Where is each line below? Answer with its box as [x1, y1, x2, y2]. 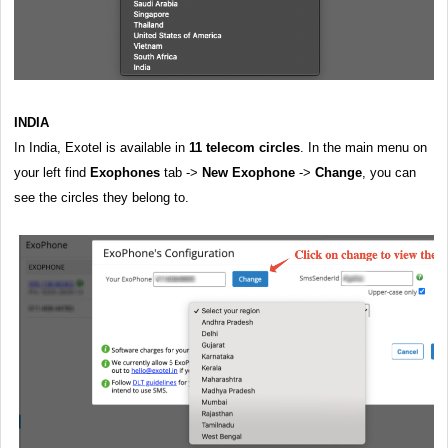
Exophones [90, 164, 160, 180]
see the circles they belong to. [14, 189, 189, 205]
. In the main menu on [300, 139, 427, 155]
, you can [362, 164, 416, 180]
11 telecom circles [189, 139, 300, 155]
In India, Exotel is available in [14, 139, 189, 155]
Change [315, 164, 362, 180]
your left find [14, 164, 90, 180]
